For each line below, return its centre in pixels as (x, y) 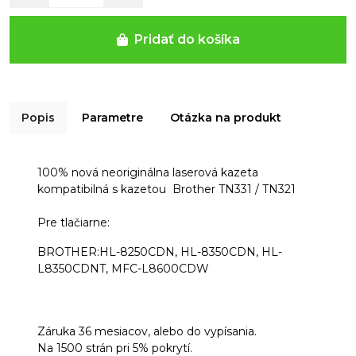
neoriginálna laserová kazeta (178, 172)
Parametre (112, 117)
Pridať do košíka (187, 39)
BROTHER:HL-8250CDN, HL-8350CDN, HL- (160, 252)
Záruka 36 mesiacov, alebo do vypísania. (147, 331)
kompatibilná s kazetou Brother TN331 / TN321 (166, 189)
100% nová (68, 172)
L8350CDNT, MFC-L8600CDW (123, 268)
